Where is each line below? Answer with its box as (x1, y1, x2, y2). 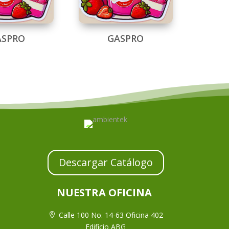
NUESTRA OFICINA (57, 186, 155, 200)
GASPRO (107, 32, 144, 44)
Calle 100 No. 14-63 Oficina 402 (58, 210, 163, 220)
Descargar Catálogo (58, 155, 153, 169)
